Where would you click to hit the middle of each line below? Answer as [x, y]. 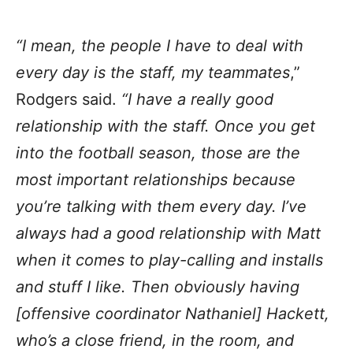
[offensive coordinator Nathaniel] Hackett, [173, 313]
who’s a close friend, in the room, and [155, 340]
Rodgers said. [69, 99]
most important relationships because [156, 179]
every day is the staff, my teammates [153, 72]
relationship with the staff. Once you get [165, 126]
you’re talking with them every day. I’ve [161, 206]
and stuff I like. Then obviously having [158, 286]
